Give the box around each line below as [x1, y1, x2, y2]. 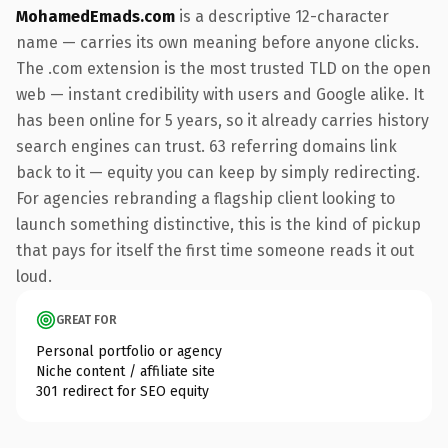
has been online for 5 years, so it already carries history [16, 110, 429, 130]
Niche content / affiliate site [36, 362, 215, 380]
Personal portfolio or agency [36, 342, 222, 360]
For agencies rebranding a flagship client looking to [16, 188, 395, 208]
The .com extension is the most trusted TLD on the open [16, 58, 431, 78]
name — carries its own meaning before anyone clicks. [16, 32, 419, 52]
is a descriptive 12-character [175, 6, 389, 26]
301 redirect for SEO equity [36, 382, 209, 400]
